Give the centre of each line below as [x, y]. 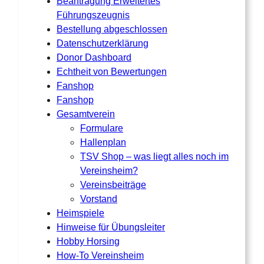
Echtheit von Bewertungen [112, 72]
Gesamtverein [86, 114]
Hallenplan [103, 143]
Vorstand [99, 199]
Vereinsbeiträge [113, 185]
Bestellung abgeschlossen [112, 29]
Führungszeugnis [93, 15]
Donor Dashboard [94, 58]
